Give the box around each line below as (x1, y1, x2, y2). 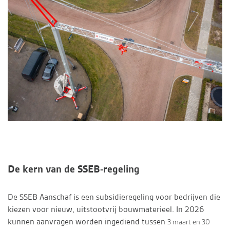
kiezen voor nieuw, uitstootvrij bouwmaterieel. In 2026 (8, 204, 204, 215)
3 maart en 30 (167, 217, 210, 227)
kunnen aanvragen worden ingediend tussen (8, 216, 167, 227)
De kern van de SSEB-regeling (8, 162, 140, 176)
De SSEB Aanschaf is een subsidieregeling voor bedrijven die (8, 191, 220, 203)
